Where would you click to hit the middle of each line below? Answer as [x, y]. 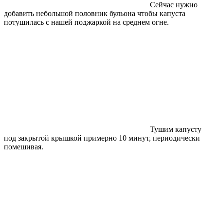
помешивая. [24, 146]
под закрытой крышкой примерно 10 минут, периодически [102, 138]
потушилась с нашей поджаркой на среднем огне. [86, 22]
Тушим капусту [176, 129]
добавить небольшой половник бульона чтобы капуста [95, 13]
